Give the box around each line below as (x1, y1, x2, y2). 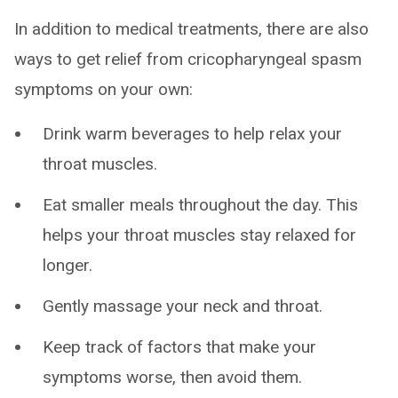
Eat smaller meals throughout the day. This (43, 194, 358, 215)
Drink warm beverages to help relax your (43, 123, 342, 144)
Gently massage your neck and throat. (43, 295, 322, 316)
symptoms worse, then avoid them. (43, 366, 302, 387)
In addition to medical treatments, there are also (14, 18, 369, 39)
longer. (43, 254, 92, 275)
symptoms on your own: (14, 78, 193, 99)
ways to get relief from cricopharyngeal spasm (14, 48, 362, 69)
